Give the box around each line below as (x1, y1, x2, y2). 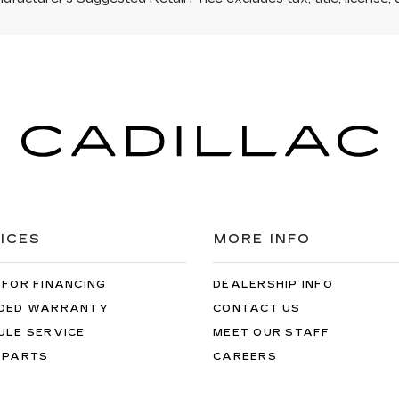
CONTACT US (213, 302, 301, 314)
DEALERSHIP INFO (213, 278, 333, 290)
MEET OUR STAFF (213, 326, 330, 338)
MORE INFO (214, 231, 311, 247)
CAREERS (213, 350, 277, 362)
